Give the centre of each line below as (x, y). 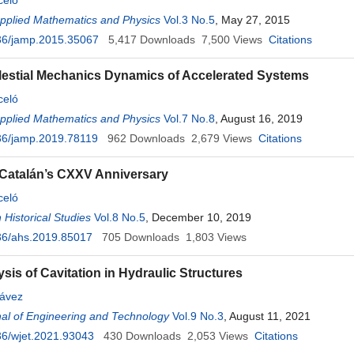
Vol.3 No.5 (189, 20)
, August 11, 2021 (267, 316)
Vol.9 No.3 (198, 316)
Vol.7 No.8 (189, 119)
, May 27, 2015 (252, 20)
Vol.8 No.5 (120, 217)
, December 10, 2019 (198, 217)
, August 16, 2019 (259, 119)
